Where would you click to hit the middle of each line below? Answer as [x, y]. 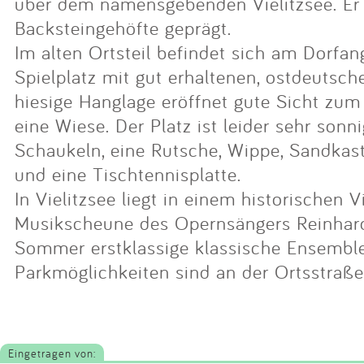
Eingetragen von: [52, 353]
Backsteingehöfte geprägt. [123, 27]
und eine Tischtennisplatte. [128, 173]
